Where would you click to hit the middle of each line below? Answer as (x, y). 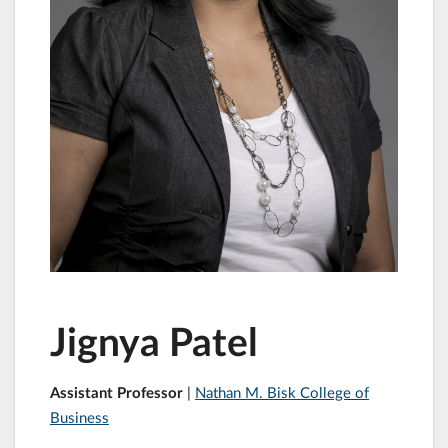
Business (79, 416)
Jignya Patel (154, 340)
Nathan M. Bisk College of (282, 391)
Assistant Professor (118, 391)
